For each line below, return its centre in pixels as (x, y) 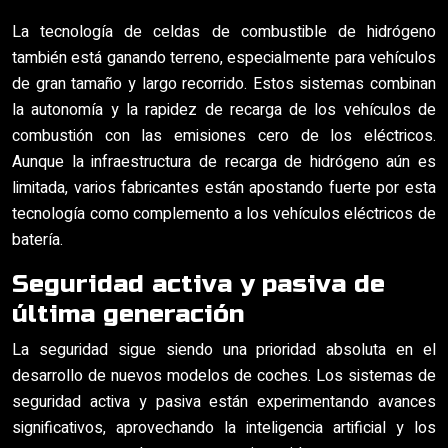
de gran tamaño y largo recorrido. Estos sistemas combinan (224, 84)
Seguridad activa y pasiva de (198, 284)
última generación (128, 314)
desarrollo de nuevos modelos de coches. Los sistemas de (224, 376)
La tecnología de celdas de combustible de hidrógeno (224, 32)
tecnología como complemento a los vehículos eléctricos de (224, 214)
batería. (37, 240)
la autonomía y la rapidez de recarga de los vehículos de (224, 110)
